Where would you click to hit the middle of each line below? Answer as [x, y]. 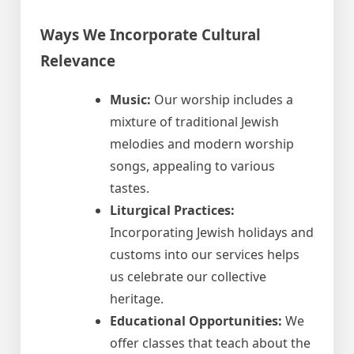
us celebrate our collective [188, 277]
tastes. [130, 188]
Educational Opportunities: [196, 321]
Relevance [78, 61]
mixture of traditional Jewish [194, 122]
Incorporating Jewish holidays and [212, 233]
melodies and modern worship [202, 144]
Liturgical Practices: [172, 211]
